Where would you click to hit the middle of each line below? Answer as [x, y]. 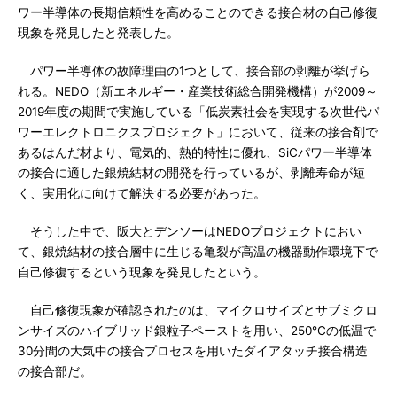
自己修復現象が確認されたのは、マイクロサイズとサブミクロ [198, 310]
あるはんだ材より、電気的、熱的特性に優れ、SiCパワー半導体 [195, 152]
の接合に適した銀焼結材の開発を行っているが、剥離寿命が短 [191, 173]
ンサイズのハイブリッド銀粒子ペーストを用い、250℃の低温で [197, 331]
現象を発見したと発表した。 [98, 33]
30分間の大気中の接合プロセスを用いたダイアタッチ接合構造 [193, 351]
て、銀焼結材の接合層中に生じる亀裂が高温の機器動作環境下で [198, 252]
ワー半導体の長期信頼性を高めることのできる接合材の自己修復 [198, 12]
